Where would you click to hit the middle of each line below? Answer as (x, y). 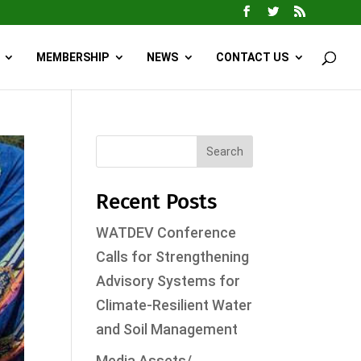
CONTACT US (252, 57)
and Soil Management (167, 329)
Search (224, 151)
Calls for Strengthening (173, 257)
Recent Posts (157, 202)
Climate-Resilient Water (174, 305)
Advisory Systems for (168, 281)
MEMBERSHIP (73, 57)
